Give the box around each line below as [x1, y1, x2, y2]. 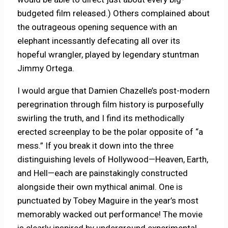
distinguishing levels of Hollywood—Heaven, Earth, [17, 154, 209, 165]
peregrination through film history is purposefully [17, 99, 204, 110]
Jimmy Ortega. [17, 63, 75, 74]
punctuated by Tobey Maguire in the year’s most [17, 195, 199, 206]
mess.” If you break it [17, 140, 98, 151]
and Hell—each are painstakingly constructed [17, 168, 188, 179]
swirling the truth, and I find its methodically [17, 113, 185, 124]
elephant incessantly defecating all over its [17, 36, 181, 46]
